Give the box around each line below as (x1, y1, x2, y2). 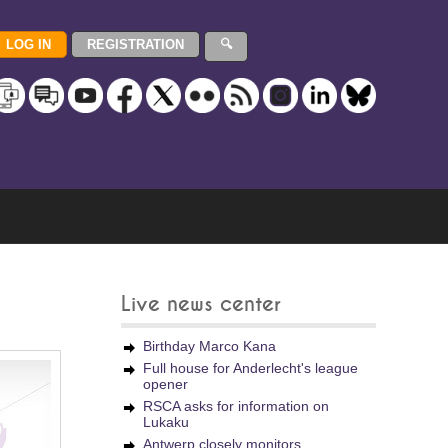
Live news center (121, 294, 281, 315)
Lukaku (143, 414, 189, 430)
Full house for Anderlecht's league (143, 360, 358, 376)
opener (143, 376, 188, 392)
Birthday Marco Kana (143, 338, 276, 354)
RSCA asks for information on (143, 398, 329, 414)
